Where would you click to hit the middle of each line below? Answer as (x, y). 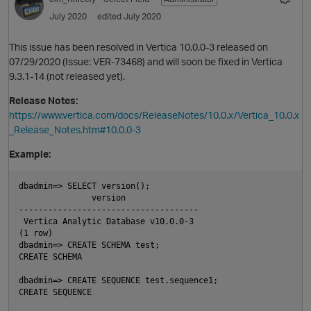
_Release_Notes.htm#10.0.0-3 (75, 130)
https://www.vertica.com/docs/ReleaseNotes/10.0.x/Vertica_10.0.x (154, 115)
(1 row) (36, 234)
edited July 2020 (129, 16)
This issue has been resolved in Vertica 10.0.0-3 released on (138, 47)
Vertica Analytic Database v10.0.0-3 (106, 222)
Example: (30, 154)
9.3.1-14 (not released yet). (67, 76)
